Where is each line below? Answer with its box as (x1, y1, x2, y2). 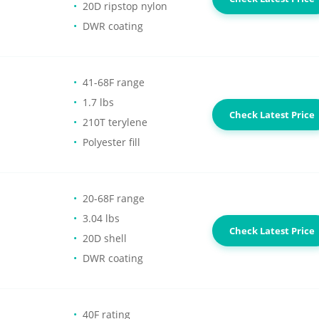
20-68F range (83, 192, 145, 205)
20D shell (83, 231, 127, 245)
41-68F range (83, 75, 145, 89)
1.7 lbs (83, 95, 114, 109)
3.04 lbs (83, 211, 120, 225)
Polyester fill (83, 135, 140, 149)
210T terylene (83, 115, 147, 129)
